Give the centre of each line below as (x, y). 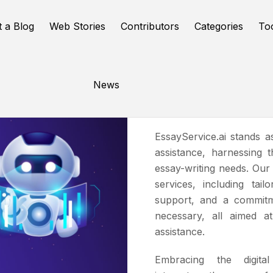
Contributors (150, 26)
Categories (219, 26)
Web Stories (78, 26)
